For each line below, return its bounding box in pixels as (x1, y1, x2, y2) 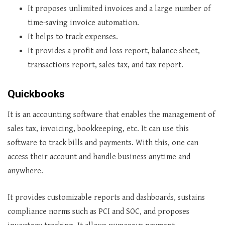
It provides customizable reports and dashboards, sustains (8, 193, 205, 202)
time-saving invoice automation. (28, 18, 139, 28)
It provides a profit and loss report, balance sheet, (28, 46, 200, 56)
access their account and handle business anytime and (8, 152, 190, 162)
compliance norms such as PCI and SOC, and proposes (8, 207, 189, 216)
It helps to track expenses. (28, 32, 118, 42)
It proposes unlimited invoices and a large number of (28, 4, 210, 14)
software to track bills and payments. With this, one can (8, 138, 198, 148)
